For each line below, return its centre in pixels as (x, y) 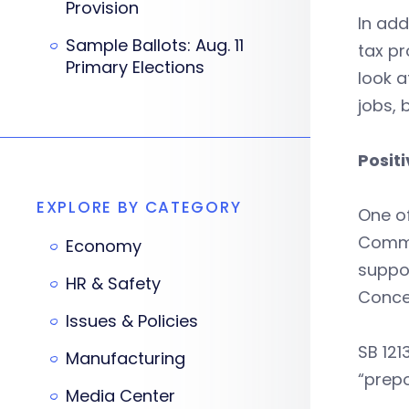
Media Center (121, 396)
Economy (104, 246)
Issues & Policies (132, 321)
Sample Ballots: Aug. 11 (155, 45)
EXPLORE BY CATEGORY (139, 207)
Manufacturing (126, 358)
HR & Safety (113, 283)
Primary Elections (135, 67)
